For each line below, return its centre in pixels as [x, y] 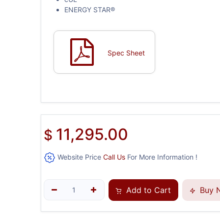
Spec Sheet [126, 53]
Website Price [79, 157]
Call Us [114, 157]
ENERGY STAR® [89, 9]
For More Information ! [161, 157]
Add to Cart [147, 190]
